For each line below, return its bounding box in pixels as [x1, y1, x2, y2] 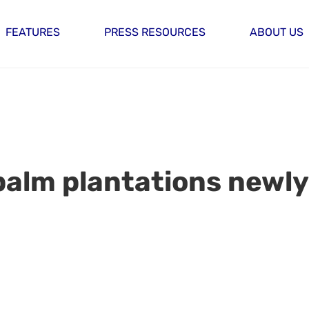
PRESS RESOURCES [104, 26, 206, 39]
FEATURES [6, 26, 60, 39]
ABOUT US [250, 26, 303, 39]
